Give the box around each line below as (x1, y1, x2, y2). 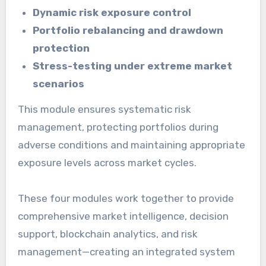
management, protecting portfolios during (17, 121, 218, 133)
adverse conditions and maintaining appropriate (17, 138, 245, 151)
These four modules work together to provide (17, 192, 234, 204)
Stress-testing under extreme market (33, 59, 233, 72)
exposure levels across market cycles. (17, 156, 197, 169)
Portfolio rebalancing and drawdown (33, 24, 224, 36)
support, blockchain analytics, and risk (17, 227, 198, 240)
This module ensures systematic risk (17, 103, 191, 115)
